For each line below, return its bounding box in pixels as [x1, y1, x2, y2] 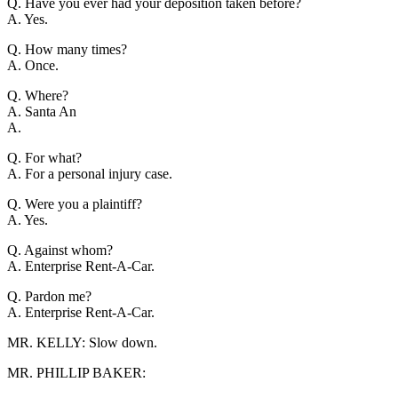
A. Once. [7, 57, 59, 73]
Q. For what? [7, 149, 82, 165]
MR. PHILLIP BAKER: [7, 364, 146, 380]
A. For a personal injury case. [7, 165, 172, 181]
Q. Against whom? [7, 242, 113, 258]
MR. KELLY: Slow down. [7, 334, 157, 350]
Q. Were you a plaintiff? [7, 195, 142, 211]
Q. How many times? [7, 41, 127, 57]
